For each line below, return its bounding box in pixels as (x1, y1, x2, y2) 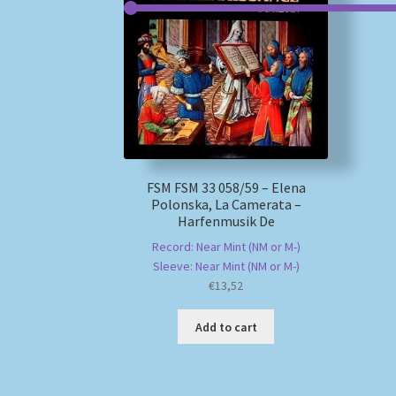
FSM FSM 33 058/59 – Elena (146, 178, 306, 196)
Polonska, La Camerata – (150, 194, 301, 213)
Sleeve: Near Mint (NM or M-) (152, 258, 300, 275)
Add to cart (194, 318, 257, 335)
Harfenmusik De (177, 211, 275, 230)
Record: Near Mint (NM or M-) (151, 239, 301, 255)
